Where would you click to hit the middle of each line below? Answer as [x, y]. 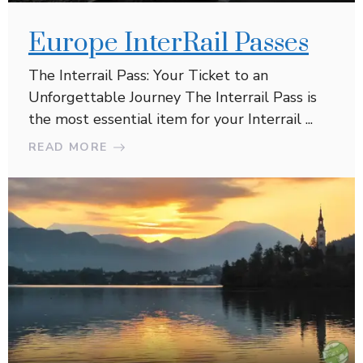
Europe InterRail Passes [169, 44]
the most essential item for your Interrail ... [171, 120]
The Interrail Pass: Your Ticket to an [148, 76]
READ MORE [68, 147]
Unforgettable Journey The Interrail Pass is [173, 98]
